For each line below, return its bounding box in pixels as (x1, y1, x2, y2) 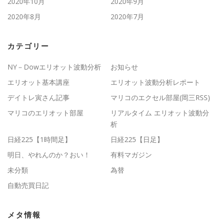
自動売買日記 (7, 180, 49, 190)
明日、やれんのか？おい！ (7, 149, 90, 159)
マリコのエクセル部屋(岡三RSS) (110, 92, 210, 102)
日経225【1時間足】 (7, 134, 72, 144)
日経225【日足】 (110, 134, 164, 144)
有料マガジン (110, 149, 152, 159)
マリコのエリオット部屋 (7, 108, 83, 117)
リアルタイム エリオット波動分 (110, 108, 209, 117)
